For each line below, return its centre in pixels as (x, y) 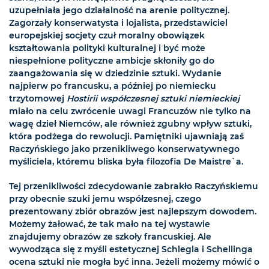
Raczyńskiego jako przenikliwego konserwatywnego (124, 149)
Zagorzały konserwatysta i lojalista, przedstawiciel (118, 23)
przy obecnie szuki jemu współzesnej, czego (105, 199)
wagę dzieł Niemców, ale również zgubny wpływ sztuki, (130, 124)
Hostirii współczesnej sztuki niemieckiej (153, 99)
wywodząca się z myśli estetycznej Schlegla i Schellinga (131, 249)
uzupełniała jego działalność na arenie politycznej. (119, 11)
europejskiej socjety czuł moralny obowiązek (107, 36)
